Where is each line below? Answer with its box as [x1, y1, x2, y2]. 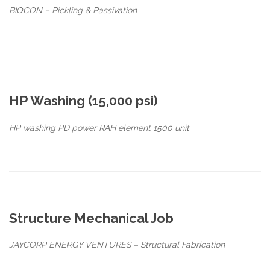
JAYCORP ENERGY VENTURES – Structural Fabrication [9, 240, 225, 250]
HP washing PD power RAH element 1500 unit [9, 122, 189, 133]
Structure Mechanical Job [9, 210, 174, 226]
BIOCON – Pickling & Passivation [9, 5, 137, 15]
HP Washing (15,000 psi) [9, 92, 158, 108]
